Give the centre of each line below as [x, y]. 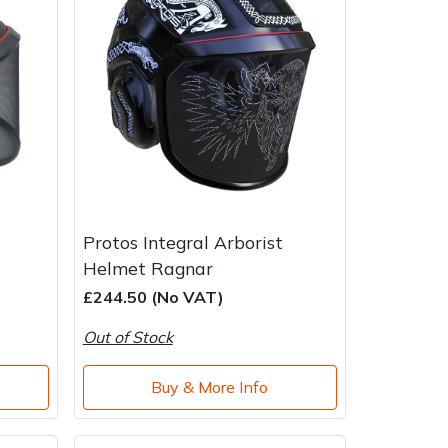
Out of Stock [127, 336]
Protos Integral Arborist [182, 241]
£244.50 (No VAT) [153, 296]
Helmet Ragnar [147, 267]
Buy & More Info [210, 387]
